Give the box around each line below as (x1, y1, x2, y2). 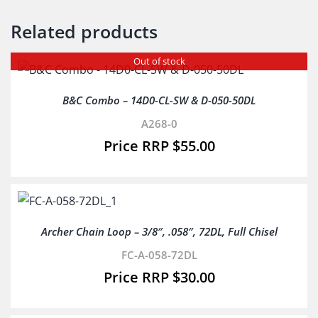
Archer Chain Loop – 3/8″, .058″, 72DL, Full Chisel (40, 224, 278, 238)
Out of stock (133, 54, 185, 67)
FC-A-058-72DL (121, 248, 197, 262)
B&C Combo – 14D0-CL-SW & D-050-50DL (62, 93, 256, 107)
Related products (11, 19, 158, 43)
